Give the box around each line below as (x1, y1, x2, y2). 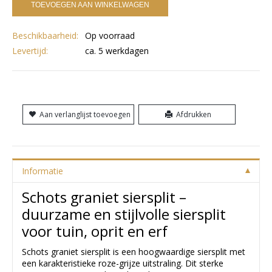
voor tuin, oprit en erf (22, 222, 168, 242)
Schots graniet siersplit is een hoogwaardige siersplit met (22, 246, 245, 258)
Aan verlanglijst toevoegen (39, 109, 131, 120)
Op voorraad (85, 30, 135, 42)
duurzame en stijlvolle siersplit (22, 205, 226, 225)
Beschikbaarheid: (12, 30, 78, 42)
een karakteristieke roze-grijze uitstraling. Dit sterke (22, 257, 223, 270)
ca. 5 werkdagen (85, 45, 149, 57)
